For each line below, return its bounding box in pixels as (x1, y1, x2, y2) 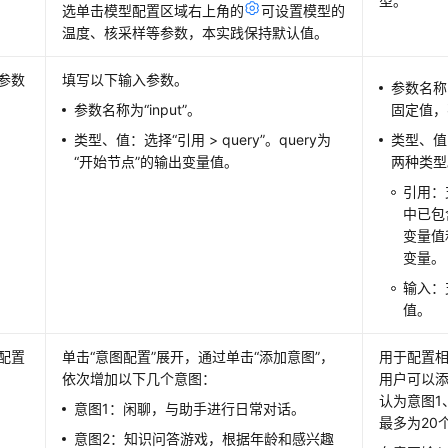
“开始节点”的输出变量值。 (74, 152, 239, 170)
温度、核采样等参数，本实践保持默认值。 (62, 23, 329, 41)
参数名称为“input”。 (74, 100, 202, 118)
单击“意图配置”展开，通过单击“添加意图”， (62, 347, 335, 365)
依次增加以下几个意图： (62, 369, 217, 387)
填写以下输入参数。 (62, 70, 189, 88)
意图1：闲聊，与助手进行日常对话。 (74, 399, 306, 417)
